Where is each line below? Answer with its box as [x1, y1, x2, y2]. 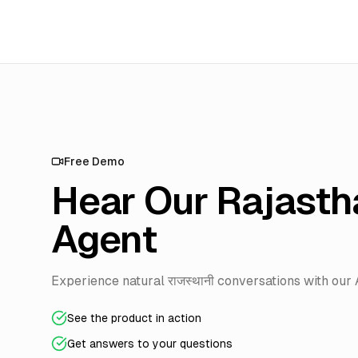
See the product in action [67, 312, 201, 324]
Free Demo [64, 155, 125, 168]
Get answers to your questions [67, 337, 233, 350]
